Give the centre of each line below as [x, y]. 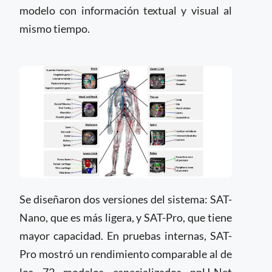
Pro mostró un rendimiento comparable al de [126, 254]
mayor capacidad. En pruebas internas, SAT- [126, 236]
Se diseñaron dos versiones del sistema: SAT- [126, 199]
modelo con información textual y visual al [126, 10]
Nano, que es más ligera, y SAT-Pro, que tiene [126, 217]
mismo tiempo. [55, 29]
